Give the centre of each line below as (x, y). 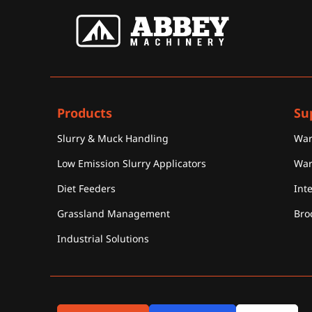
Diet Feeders (86, 189)
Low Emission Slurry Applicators (132, 164)
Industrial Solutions (103, 239)
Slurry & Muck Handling (113, 139)
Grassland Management (114, 214)
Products (85, 112)
